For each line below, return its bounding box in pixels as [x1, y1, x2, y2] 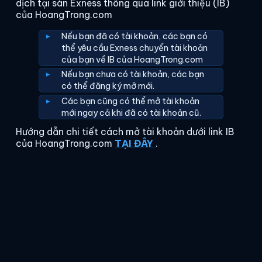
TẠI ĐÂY [114, 137, 153, 150]
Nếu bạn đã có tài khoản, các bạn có [61, 30, 208, 42]
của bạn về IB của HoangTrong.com [61, 54, 204, 65]
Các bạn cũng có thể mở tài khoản [61, 95, 200, 106]
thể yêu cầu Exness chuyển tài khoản [61, 42, 208, 53]
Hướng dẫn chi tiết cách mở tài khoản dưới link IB [15, 126, 234, 138]
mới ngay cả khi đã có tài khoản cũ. [61, 107, 202, 118]
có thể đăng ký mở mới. [61, 81, 155, 92]
